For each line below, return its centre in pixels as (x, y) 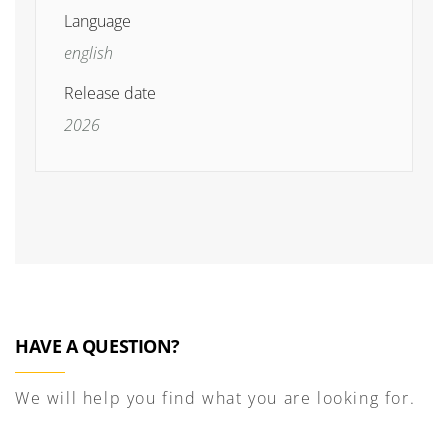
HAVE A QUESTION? (97, 345)
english (88, 53)
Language (97, 21)
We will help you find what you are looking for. (215, 397)
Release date (110, 93)
